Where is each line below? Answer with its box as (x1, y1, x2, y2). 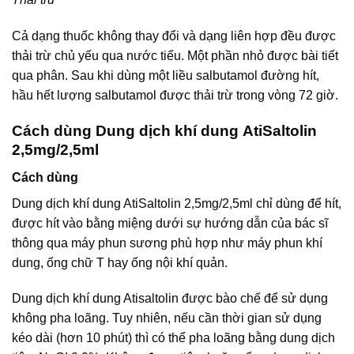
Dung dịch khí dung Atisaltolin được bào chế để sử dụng (12, 292, 328, 306)
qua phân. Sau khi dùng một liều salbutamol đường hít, (12, 69, 319, 83)
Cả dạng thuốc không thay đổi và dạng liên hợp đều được (12, 29, 336, 43)
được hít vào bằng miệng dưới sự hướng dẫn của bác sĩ (12, 216, 328, 230)
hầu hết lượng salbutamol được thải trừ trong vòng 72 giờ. (12, 88, 338, 103)
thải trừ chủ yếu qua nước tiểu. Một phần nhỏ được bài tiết (12, 49, 338, 63)
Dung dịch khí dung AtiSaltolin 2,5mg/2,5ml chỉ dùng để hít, (12, 196, 341, 210)
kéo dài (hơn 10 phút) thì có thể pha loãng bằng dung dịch (12, 331, 335, 345)
